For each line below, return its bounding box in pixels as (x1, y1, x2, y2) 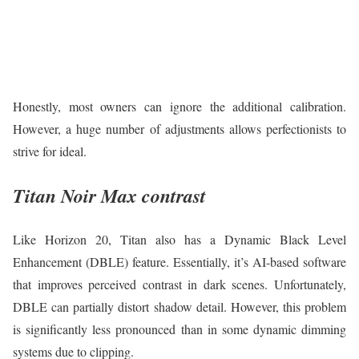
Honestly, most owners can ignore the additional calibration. (13, 98, 346, 115)
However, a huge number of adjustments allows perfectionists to (13, 120, 346, 138)
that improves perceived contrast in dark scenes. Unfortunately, (13, 276, 346, 293)
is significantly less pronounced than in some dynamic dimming (13, 321, 346, 338)
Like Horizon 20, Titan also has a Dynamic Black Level (13, 231, 346, 248)
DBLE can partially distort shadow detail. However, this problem (13, 298, 346, 316)
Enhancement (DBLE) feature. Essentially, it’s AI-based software (13, 253, 346, 271)
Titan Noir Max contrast (13, 182, 206, 210)
